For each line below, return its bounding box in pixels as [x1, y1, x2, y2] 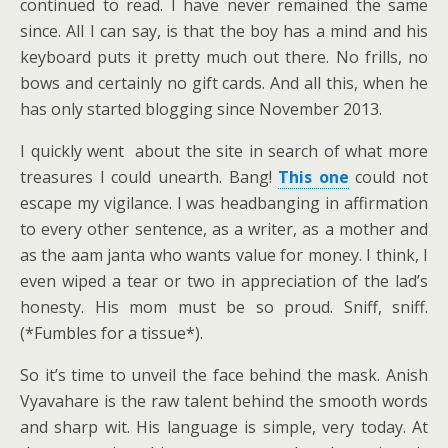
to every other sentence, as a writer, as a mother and [20, 218, 428, 240]
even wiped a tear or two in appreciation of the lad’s [20, 270, 428, 292]
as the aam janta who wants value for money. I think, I [20, 244, 428, 266]
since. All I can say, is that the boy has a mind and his [20, 20, 428, 42]
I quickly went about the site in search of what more [20, 140, 428, 162]
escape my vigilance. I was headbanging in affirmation [20, 192, 428, 214]
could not [348, 166, 428, 188]
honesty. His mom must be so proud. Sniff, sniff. [20, 296, 428, 318]
